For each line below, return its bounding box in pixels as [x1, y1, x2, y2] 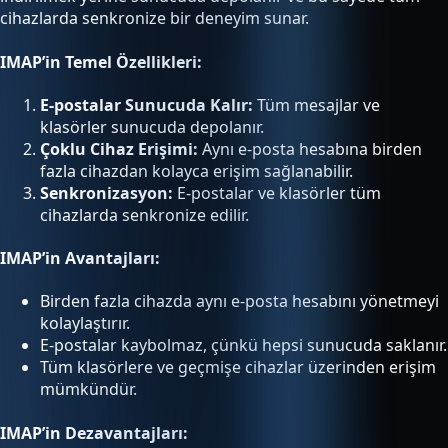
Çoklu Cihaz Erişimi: [40, 137, 198, 160]
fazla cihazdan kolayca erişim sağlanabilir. [40, 159, 353, 182]
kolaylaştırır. [40, 312, 130, 335]
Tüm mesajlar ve [253, 93, 380, 116]
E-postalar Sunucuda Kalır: [40, 93, 253, 116]
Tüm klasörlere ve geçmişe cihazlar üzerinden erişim [40, 356, 436, 379]
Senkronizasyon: [40, 181, 173, 204]
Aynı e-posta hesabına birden [198, 137, 422, 160]
